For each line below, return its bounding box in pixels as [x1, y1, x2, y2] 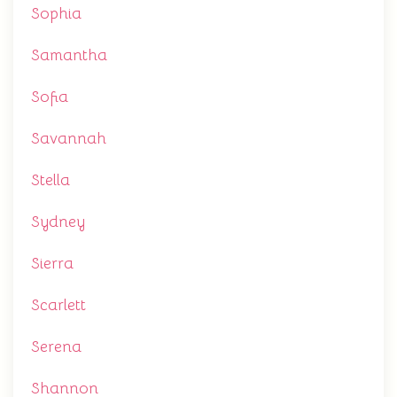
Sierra [31, 253, 74, 273]
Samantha [31, 45, 107, 65]
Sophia [31, 4, 82, 23]
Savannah [31, 128, 106, 148]
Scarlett [31, 295, 86, 315]
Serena [31, 337, 82, 356]
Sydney [31, 212, 85, 231]
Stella [31, 170, 70, 190]
